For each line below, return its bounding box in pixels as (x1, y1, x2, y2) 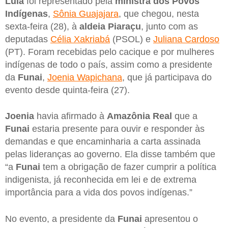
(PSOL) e (110, 34, 153, 44)
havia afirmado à (34, 111, 107, 122)
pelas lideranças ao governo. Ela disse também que (5, 149, 215, 160)
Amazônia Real (107, 111, 172, 122)
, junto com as (141, 21, 198, 32)
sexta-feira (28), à (5, 21, 79, 32)
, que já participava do (122, 72, 212, 82)
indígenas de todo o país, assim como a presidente (5, 59, 212, 70)
